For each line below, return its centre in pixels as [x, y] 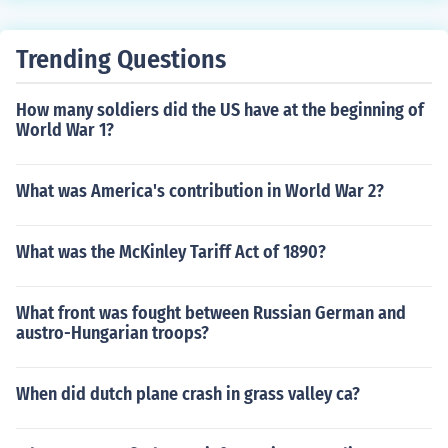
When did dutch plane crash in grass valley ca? [188, 394]
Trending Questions [121, 59]
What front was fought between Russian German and [211, 313]
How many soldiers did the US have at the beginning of [220, 110]
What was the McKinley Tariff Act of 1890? [171, 252]
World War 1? [65, 130]
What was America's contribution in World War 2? [200, 191]
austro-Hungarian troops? [112, 333]
